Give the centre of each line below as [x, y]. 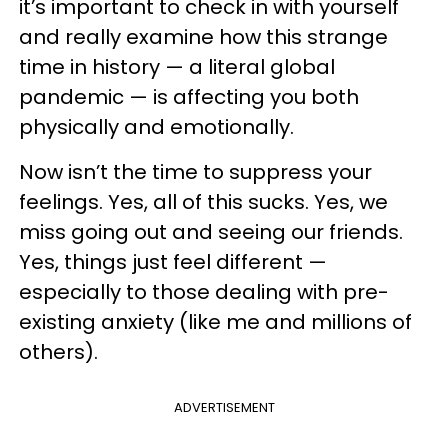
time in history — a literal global [177, 67]
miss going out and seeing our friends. [211, 232]
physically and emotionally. [156, 127]
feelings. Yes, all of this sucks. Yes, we [203, 202]
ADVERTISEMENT [224, 407]
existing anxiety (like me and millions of [215, 322]
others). [58, 352]
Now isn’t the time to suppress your [195, 172]
